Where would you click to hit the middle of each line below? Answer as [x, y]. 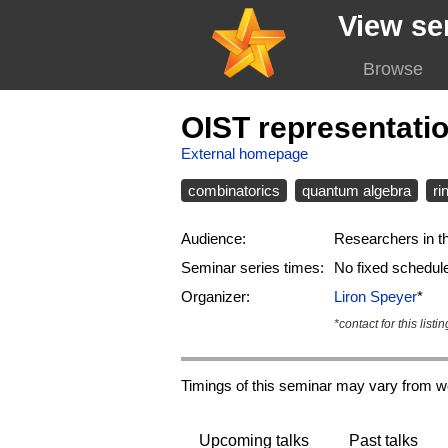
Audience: [213, 239]
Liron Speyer [375, 297]
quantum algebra [356, 191]
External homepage [244, 153]
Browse [392, 69]
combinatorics [233, 191]
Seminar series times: [252, 268]
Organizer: [215, 297]
